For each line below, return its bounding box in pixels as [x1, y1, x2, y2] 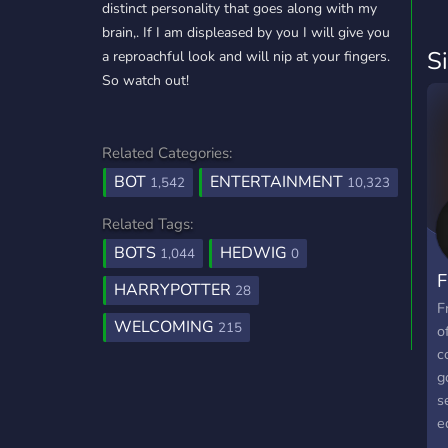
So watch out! [102, 71, 189, 90]
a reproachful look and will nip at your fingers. [102, 47, 390, 66]
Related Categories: [102, 143, 232, 163]
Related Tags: [102, 214, 193, 234]
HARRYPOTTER [114, 279, 235, 301]
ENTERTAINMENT [210, 171, 347, 193]
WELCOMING [114, 316, 218, 338]
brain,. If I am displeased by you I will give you [102, 23, 390, 42]
